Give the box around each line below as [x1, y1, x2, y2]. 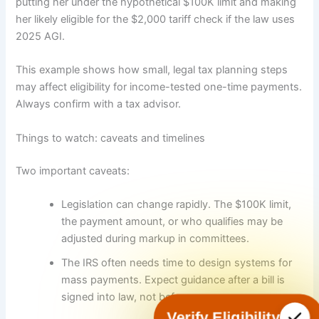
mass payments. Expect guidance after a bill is [61, 273, 286, 286]
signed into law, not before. [61, 291, 194, 303]
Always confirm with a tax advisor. [16, 98, 182, 111]
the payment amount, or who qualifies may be [61, 215, 283, 228]
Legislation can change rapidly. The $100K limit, [61, 198, 292, 211]
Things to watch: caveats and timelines [16, 131, 206, 145]
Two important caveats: [16, 164, 130, 177]
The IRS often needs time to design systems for [61, 256, 293, 269]
